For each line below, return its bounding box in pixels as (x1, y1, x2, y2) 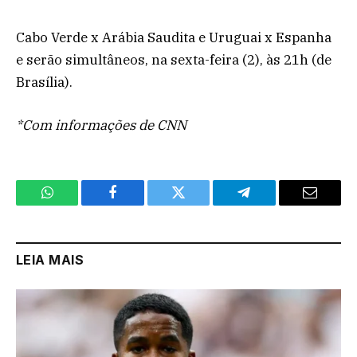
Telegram (242, 197, 297, 212)
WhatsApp (45, 197, 108, 212)
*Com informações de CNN (16, 116, 186, 135)
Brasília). (16, 73, 73, 92)
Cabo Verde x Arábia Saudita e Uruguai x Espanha (16, 29, 331, 47)
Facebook (112, 197, 168, 212)
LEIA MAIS (16, 252, 84, 269)
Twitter (177, 197, 219, 212)
